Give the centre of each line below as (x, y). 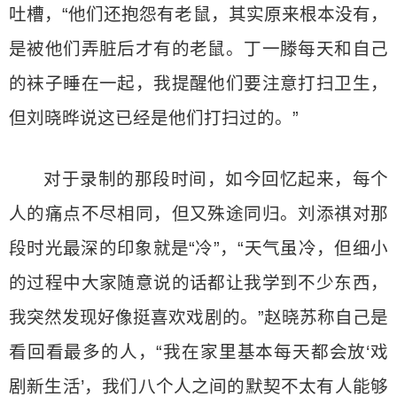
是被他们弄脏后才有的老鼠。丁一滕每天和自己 (198, 49)
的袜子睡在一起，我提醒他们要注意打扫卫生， (198, 83)
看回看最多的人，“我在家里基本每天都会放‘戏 (198, 352)
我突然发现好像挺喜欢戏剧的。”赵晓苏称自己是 (198, 317)
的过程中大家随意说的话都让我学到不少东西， (198, 283)
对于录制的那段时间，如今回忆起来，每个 (216, 179)
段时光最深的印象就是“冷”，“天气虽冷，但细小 (198, 248)
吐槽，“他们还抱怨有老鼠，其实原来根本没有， (198, 14)
